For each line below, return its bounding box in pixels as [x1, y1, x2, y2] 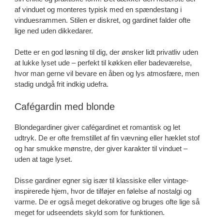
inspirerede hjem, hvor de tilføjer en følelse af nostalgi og [15, 187, 191, 196]
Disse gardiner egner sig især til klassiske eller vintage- [15, 176, 188, 185]
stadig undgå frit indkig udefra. [15, 80, 108, 89]
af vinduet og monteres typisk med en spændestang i [15, 5, 182, 14]
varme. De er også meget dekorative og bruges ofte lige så [15, 198, 200, 206]
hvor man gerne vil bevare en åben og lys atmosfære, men [15, 69, 199, 78]
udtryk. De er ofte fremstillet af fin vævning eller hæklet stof [15, 133, 200, 142]
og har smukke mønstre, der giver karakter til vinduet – [15, 144, 187, 153]
